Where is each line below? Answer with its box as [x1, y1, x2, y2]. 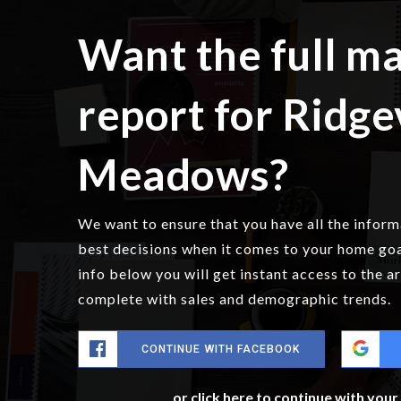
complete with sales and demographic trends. [78, 289, 391, 307]
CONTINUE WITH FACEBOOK [141, 342, 301, 355]
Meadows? [78, 148, 288, 200]
